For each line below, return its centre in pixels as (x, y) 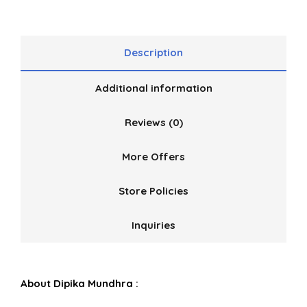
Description (153, 53)
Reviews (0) (153, 123)
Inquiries (153, 225)
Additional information (153, 88)
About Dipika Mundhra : (79, 284)
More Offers (153, 157)
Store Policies (153, 191)
